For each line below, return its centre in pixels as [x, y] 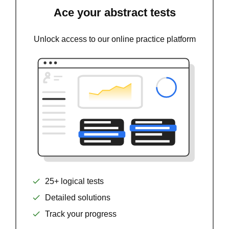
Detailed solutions [78, 197]
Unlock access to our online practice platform [114, 39]
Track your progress [81, 214]
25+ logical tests [74, 181]
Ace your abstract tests [114, 13]
